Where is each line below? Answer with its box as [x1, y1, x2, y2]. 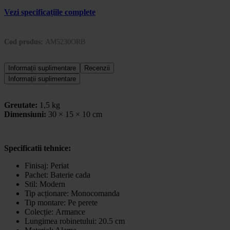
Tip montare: [25, 198, 68, 207]
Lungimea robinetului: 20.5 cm [25, 216, 125, 225]
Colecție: [25, 207, 55, 216]
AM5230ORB [45, 37, 85, 46]
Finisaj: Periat [25, 161, 69, 170]
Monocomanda [71, 188, 124, 198]
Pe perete [68, 198, 102, 207]
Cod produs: [4, 37, 45, 46]
